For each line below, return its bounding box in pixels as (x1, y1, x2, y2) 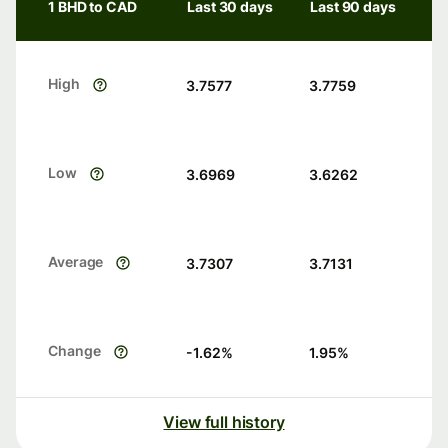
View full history (163, 412, 285, 433)
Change (48, 342, 101, 360)
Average (48, 253, 104, 271)
